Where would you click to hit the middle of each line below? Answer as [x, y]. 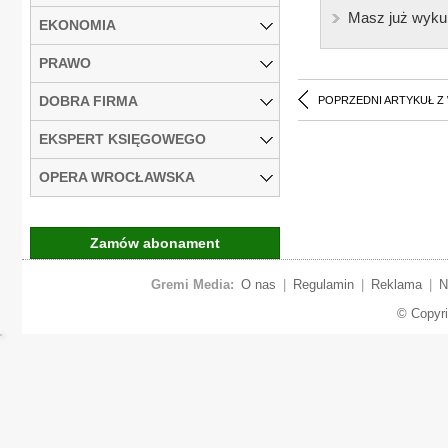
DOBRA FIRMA [88, 100]
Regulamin [323, 284]
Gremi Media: [192, 284]
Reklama [396, 284]
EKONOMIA [77, 24]
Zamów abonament [155, 242]
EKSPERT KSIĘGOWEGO [122, 138]
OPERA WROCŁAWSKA [117, 176]
